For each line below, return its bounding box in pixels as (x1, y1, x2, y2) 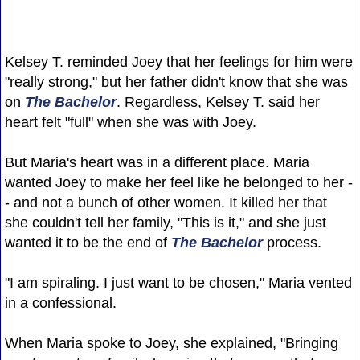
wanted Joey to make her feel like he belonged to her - (4, 174, 353, 190)
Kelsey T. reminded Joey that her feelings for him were (4, 53, 353, 70)
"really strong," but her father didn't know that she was (4, 73, 348, 90)
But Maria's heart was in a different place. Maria (4, 153, 309, 170)
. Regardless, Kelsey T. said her (116, 93, 320, 110)
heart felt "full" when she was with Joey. (4, 113, 256, 130)
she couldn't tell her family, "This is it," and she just (4, 214, 326, 231)
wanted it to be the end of (4, 234, 171, 251)
